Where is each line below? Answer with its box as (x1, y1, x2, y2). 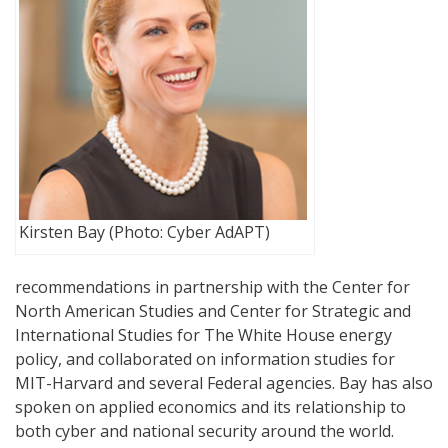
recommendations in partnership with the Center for (15, 275, 410, 298)
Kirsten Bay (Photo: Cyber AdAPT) (19, 220, 270, 243)
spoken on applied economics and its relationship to (15, 395, 406, 418)
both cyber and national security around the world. (15, 419, 394, 442)
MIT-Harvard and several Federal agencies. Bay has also (15, 371, 433, 394)
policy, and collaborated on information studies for (15, 347, 395, 370)
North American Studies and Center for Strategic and (15, 299, 411, 322)
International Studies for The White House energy (15, 323, 392, 346)
